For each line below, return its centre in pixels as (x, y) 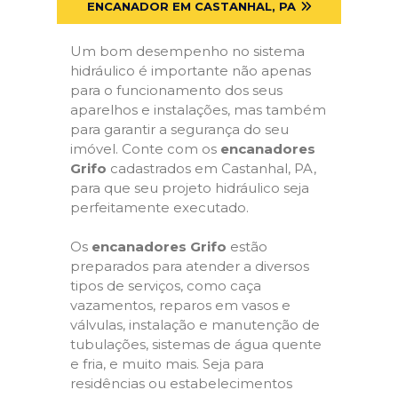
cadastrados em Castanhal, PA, (211, 168)
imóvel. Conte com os (145, 148)
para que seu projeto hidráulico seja (190, 187)
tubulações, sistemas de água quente (196, 344)
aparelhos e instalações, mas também (198, 109)
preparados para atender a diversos (190, 266)
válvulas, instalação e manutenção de (195, 325)
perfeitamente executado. (159, 207)
